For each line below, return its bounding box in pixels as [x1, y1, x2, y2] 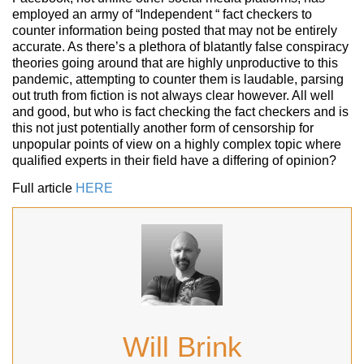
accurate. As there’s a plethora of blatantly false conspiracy [12, 39, 349, 54]
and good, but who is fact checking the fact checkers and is [12, 104, 349, 119]
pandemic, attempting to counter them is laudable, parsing [12, 71, 344, 86]
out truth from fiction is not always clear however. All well [12, 88, 334, 102]
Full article [12, 180, 76, 195]
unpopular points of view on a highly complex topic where [12, 136, 341, 151]
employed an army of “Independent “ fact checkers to [12, 6, 312, 21]
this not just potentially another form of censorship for [12, 120, 314, 135]
